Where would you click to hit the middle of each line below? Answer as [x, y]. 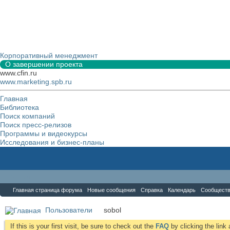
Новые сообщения [111, 190]
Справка [152, 190]
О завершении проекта [44, 64]
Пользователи [69, 210]
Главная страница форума [47, 190]
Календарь [182, 190]
